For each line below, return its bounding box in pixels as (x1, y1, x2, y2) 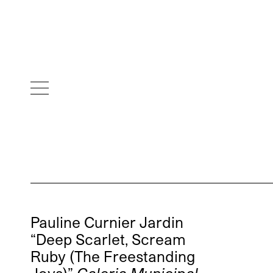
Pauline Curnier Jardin (30, 213, 183, 232)
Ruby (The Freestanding (30, 247, 195, 266)
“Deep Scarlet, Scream (30, 230, 186, 249)
